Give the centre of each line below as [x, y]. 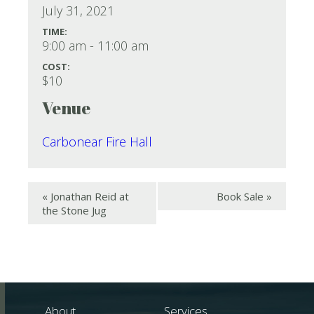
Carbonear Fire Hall [97, 141]
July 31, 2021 [78, 10]
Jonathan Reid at [88, 197]
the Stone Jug [74, 211]
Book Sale [241, 197]
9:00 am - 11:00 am [95, 45]
